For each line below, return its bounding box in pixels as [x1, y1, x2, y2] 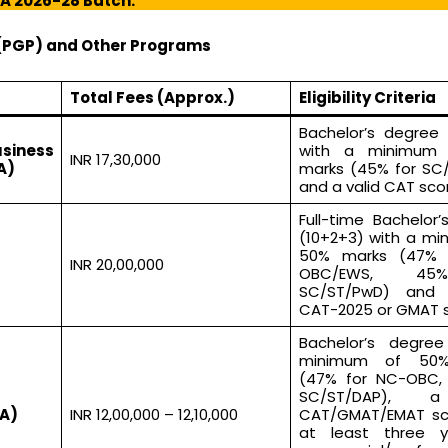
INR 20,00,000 [69, 253, 164, 275]
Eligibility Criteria [298, 86, 436, 108]
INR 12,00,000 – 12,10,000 [69, 403, 238, 425]
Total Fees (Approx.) [69, 86, 235, 108]
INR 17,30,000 [69, 148, 161, 170]
